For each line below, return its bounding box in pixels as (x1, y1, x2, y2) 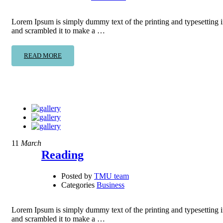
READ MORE (24, 51, 62, 59)
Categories (61, 181, 95, 190)
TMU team (94, 172, 129, 181)
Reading (41, 148, 84, 162)
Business (97, 181, 124, 190)
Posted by (61, 172, 92, 181)
